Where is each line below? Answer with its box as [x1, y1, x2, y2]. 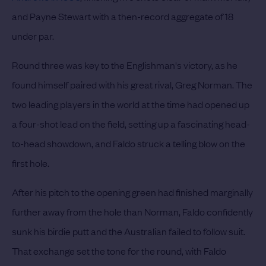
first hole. [12, 156, 49, 169]
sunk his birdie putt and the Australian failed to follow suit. [12, 224, 245, 237]
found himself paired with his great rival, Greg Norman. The [12, 77, 252, 91]
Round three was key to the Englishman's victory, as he [12, 58, 237, 71]
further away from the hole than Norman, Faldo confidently [12, 204, 253, 218]
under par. [12, 28, 54, 42]
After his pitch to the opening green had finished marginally [12, 185, 253, 198]
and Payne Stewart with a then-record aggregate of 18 [12, 9, 233, 23]
